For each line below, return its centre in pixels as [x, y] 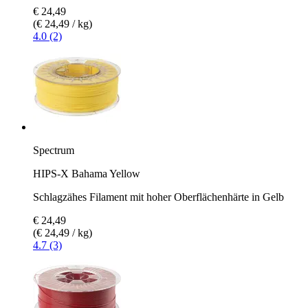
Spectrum [54, 150]
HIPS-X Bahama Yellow [87, 173]
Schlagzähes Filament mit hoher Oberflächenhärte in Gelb [158, 197]
